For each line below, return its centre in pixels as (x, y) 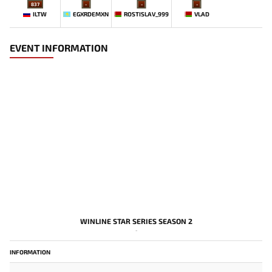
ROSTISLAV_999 (147, 14)
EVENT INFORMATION (59, 48)
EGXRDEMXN (91, 14)
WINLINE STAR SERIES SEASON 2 (136, 221)
